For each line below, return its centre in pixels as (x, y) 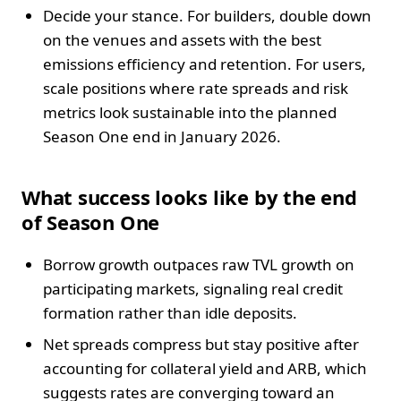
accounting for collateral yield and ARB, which (205, 368)
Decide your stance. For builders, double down (207, 15)
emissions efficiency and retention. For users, (205, 64)
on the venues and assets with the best (182, 39)
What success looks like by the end (189, 196)
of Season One (91, 222)
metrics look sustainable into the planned (190, 112)
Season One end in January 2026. (162, 136)
